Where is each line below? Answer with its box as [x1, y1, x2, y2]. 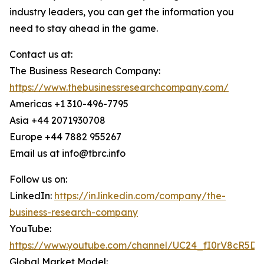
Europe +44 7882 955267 [9, 131, 121, 143]
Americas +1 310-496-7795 [9, 98, 128, 110]
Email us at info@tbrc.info [9, 147, 126, 160]
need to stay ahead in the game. [9, 22, 158, 35]
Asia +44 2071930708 [9, 114, 105, 127]
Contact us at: [9, 48, 72, 61]
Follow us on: [9, 173, 67, 186]
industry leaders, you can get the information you [9, 6, 234, 18]
